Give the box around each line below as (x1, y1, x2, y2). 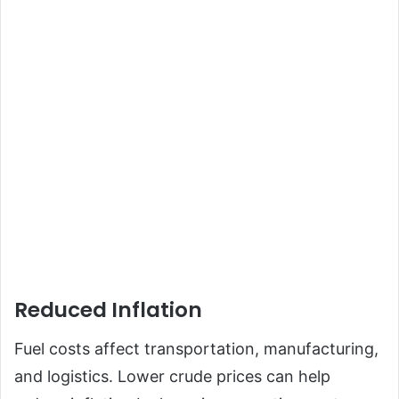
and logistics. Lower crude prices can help (14, 366, 330, 386)
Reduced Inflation (14, 296, 202, 325)
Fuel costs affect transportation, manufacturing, (14, 338, 379, 358)
